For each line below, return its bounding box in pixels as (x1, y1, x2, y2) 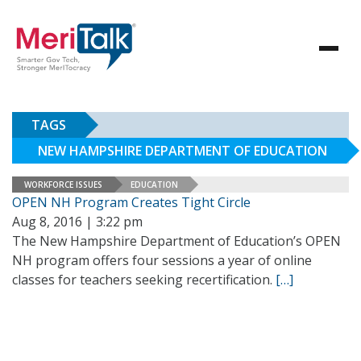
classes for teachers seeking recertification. (12, 271, 276, 288)
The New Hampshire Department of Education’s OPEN (12, 232, 341, 250)
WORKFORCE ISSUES (24, 178, 102, 190)
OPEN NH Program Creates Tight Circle (12, 193, 251, 211)
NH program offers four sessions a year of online (12, 251, 312, 269)
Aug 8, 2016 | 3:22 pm (12, 213, 143, 230)
